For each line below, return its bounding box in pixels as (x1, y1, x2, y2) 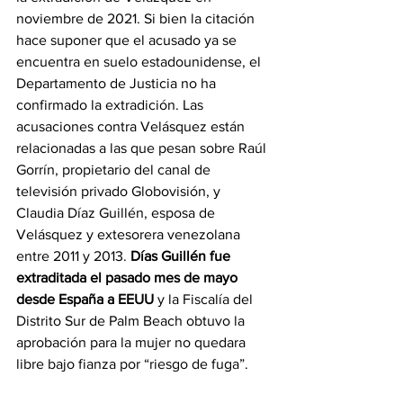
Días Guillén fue (130, 247, 234, 264)
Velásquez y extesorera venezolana (16, 226, 244, 242)
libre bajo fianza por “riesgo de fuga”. (16, 355, 248, 372)
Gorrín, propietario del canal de (16, 161, 214, 177)
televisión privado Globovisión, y (16, 183, 224, 199)
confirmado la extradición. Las (16, 96, 207, 112)
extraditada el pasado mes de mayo (16, 269, 241, 285)
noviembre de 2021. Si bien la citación (16, 10, 258, 26)
